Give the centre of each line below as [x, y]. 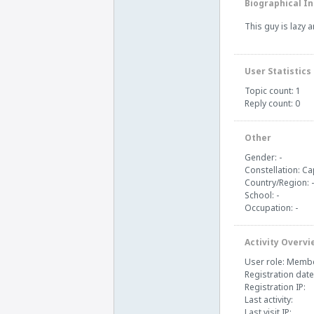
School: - [262, 195]
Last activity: [269, 300]
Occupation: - [271, 208]
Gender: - [263, 157]
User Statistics [278, 71]
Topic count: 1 [273, 91]
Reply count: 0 [272, 103]
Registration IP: [275, 287]
